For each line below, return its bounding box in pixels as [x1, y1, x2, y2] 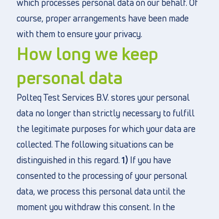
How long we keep [16, 42, 158, 66]
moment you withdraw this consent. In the [16, 201, 175, 213]
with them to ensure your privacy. [16, 28, 142, 40]
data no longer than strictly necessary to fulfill [16, 107, 195, 119]
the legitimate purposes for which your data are [16, 123, 196, 134]
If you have [128, 154, 171, 166]
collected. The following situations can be [16, 138, 174, 150]
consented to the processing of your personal [16, 170, 187, 181]
